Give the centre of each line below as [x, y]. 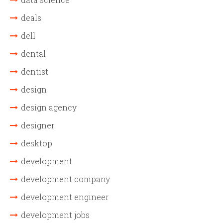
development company [65, 179]
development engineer [65, 197]
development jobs [55, 215]
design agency [49, 107]
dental [33, 54]
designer [38, 125]
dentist [35, 71]
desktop [37, 143]
